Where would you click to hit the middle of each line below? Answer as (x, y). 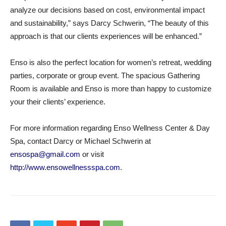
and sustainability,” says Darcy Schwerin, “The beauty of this (109, 23)
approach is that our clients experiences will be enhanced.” (106, 36)
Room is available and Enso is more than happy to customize (111, 89)
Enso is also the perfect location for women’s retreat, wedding (111, 62)
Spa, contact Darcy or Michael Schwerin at (80, 141)
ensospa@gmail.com (45, 154)
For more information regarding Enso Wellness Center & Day (110, 128)
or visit (92, 154)
